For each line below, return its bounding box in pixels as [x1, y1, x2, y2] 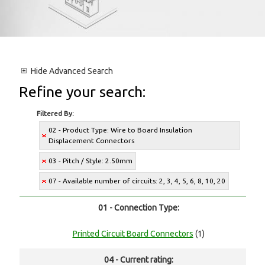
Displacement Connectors [49, 137, 135, 145]
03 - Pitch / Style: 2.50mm [49, 157, 133, 165]
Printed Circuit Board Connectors [72, 229, 193, 239]
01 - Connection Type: [98, 203, 179, 213]
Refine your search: [19, 83, 146, 101]
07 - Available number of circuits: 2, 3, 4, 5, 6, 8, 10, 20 [49, 177, 226, 185]
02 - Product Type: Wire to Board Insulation [49, 126, 193, 134]
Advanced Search [47, 66, 114, 76]
